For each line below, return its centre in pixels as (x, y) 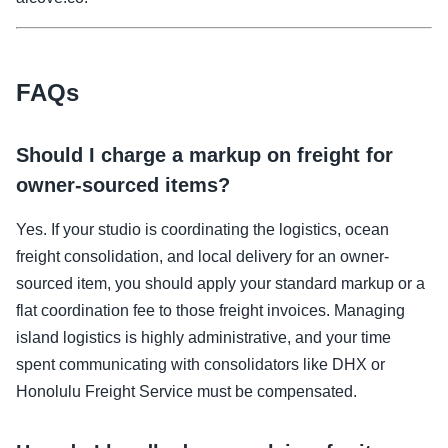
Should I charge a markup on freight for (204, 154)
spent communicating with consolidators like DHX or (200, 364)
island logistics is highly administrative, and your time (203, 337)
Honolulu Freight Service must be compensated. (186, 391)
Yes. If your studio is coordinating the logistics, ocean (202, 229)
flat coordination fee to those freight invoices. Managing (210, 310)
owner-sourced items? (123, 184)
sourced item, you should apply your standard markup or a (220, 283)
